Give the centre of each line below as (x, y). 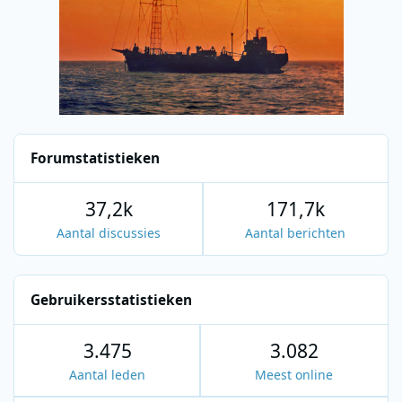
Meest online (294, 375)
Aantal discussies (109, 233)
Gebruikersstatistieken (112, 300)
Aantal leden (107, 375)
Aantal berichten (295, 233)
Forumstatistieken (96, 158)
